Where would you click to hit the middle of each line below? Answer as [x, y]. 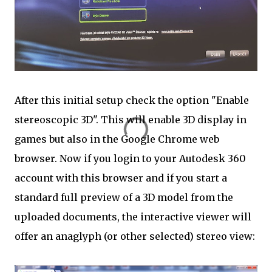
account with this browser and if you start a [121, 178]
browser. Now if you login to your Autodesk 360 [130, 158]
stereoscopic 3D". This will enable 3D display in [131, 119]
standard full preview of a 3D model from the [124, 197]
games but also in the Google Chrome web [117, 139]
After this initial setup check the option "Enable [132, 100]
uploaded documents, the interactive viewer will [133, 216]
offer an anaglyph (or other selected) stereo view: [135, 236]
